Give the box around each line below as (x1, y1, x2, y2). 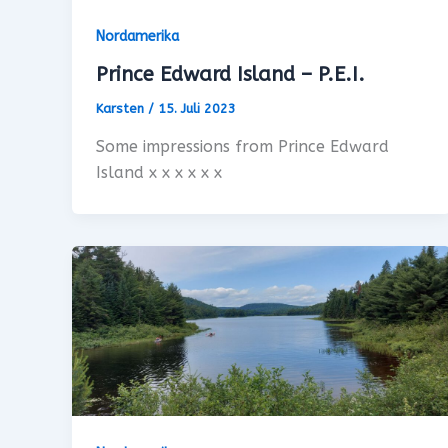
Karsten (96, 101, 148, 117)
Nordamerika (96, 27, 179, 45)
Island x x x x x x (96, 163, 222, 183)
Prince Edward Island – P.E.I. (96, 63, 365, 87)
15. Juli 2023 (158, 101, 236, 117)
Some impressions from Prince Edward (96, 137, 389, 157)
